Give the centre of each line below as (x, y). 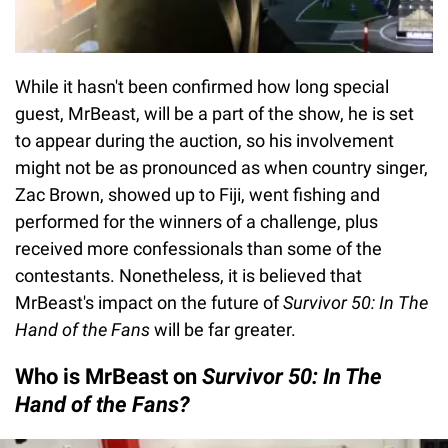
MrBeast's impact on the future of (149, 302)
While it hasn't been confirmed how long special (202, 86)
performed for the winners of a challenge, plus (196, 221)
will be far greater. (225, 329)
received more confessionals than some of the (198, 248)
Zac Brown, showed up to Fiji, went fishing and (197, 194)
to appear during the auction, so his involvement (204, 140)
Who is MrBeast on (108, 376)
